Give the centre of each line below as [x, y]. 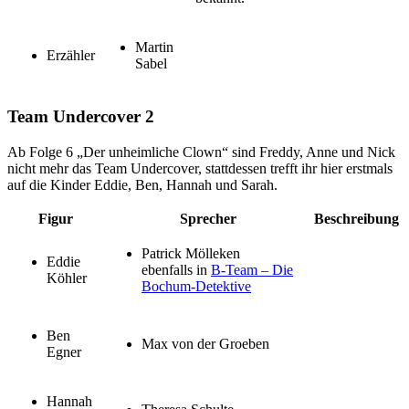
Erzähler [71, 56]
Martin [154, 47]
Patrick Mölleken [191, 253]
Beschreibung [357, 218]
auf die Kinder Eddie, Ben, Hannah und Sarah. [142, 184]
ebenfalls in [176, 269]
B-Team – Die [252, 269]
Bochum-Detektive [196, 286]
